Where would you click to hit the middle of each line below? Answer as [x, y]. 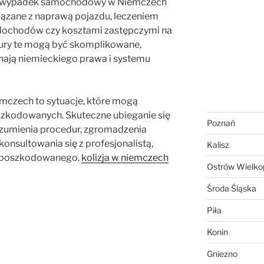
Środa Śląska [231, 189]
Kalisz [218, 145]
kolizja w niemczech [125, 158]
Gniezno [222, 254]
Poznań [221, 123]
